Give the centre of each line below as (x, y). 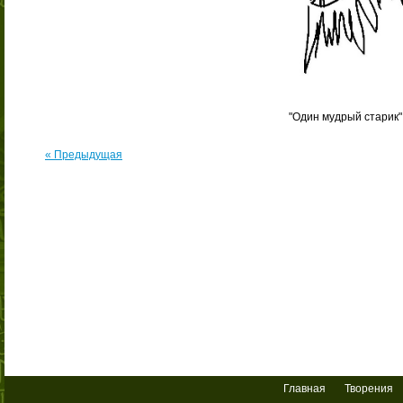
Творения (369, 389)
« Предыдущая (84, 154)
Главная (304, 389)
